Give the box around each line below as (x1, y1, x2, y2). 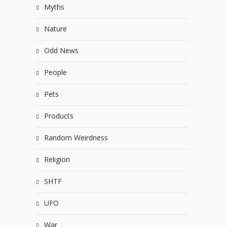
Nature (44, 24, 67, 33)
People (44, 67, 67, 77)
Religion (44, 155, 70, 164)
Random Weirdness (44, 133, 108, 142)
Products (44, 111, 73, 121)
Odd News (44, 46, 79, 55)
